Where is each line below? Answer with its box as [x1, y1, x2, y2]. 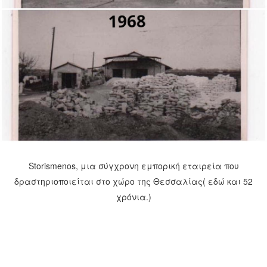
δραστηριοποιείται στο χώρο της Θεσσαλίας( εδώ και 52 [14, 175, 253, 187]
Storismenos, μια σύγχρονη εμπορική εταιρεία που [28, 159, 239, 172]
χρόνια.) [116, 190, 151, 203]
